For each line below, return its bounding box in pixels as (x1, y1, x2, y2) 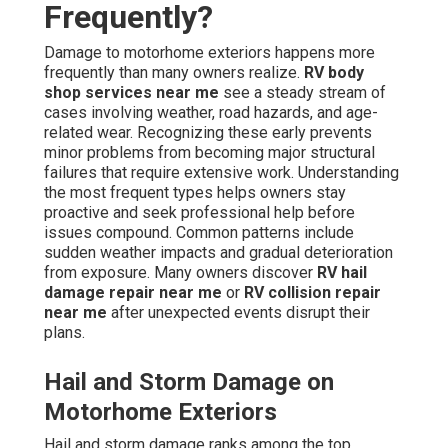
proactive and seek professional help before (44, 203, 355, 223)
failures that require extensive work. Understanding (44, 163, 399, 183)
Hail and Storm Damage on (44, 368, 334, 397)
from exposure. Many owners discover (44, 263, 317, 283)
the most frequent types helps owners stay (44, 183, 346, 203)
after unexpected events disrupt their (107, 303, 370, 323)
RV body (304, 63, 364, 83)
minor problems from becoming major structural (44, 143, 375, 163)
